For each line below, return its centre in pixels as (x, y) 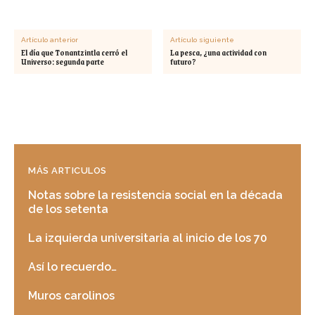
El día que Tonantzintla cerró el (74, 52)
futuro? (184, 62)
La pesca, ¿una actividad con (219, 52)
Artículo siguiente (202, 39)
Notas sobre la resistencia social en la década (155, 195)
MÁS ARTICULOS (67, 170)
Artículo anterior (50, 39)
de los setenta (68, 209)
